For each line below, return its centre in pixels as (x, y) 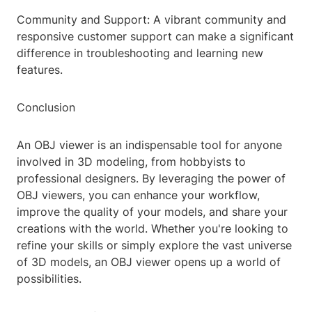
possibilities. (49, 279)
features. (40, 70)
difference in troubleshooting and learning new (140, 53)
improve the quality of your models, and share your (152, 212)
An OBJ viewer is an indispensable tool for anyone (149, 145)
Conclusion (46, 108)
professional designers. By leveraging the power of (151, 179)
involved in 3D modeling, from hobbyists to (131, 162)
